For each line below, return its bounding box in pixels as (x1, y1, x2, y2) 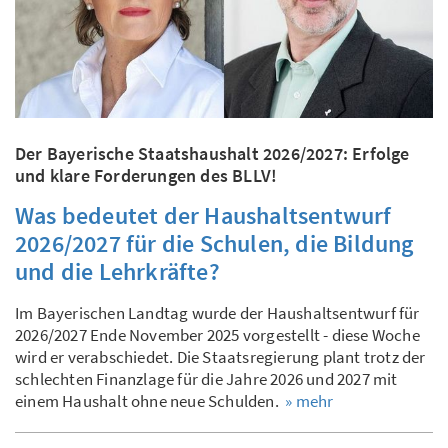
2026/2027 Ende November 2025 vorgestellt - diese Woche (15, 323, 420, 346)
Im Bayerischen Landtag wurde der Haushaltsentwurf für (15, 301, 420, 324)
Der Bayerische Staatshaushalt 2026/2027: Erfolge (15, 141, 410, 165)
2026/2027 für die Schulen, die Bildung (15, 227, 414, 259)
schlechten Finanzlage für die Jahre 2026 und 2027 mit (15, 367, 398, 390)
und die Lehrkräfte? (15, 255, 220, 287)
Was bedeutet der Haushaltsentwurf (15, 199, 392, 231)
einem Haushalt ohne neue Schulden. (15, 389, 286, 412)
